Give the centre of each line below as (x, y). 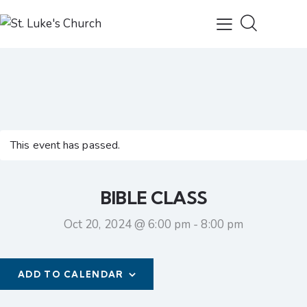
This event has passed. (65, 146)
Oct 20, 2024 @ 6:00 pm (127, 225)
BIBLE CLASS (153, 198)
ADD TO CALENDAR (71, 274)
